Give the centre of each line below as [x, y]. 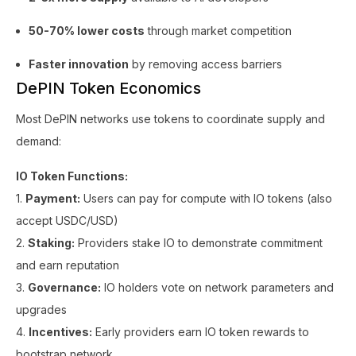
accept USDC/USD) [67, 221]
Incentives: [60, 332]
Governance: [64, 287]
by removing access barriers [205, 64]
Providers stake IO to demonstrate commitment [199, 243]
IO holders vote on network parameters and [217, 287]
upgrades [41, 310]
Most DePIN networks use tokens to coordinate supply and [170, 119]
